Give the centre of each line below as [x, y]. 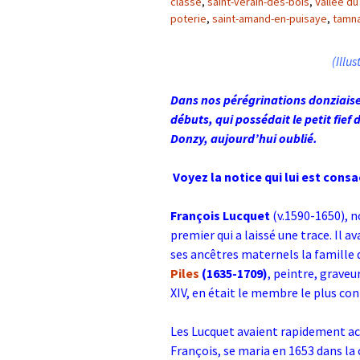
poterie [188, 18]
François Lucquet [221, 215]
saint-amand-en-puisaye [270, 18]
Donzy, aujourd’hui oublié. [244, 138]
